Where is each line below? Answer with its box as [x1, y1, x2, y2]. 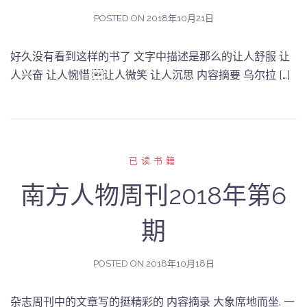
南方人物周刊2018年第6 [21, 181, 286, 210]
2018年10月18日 [145, 258, 214, 269]
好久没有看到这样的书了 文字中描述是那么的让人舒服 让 [10, 50, 290, 63]
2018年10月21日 [146, 13, 214, 23]
